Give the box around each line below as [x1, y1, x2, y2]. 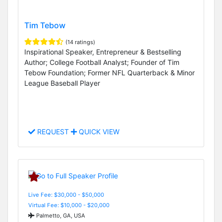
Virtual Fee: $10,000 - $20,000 [28, 201, 110, 209]
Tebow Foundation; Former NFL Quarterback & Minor [24, 68, 195, 77]
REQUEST [35, 127, 71, 136]
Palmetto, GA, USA [35, 212, 85, 219]
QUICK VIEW [77, 127, 119, 136]
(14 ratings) [65, 38, 95, 46]
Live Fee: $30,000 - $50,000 [28, 191, 104, 198]
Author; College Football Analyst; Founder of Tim [24, 57, 179, 66]
